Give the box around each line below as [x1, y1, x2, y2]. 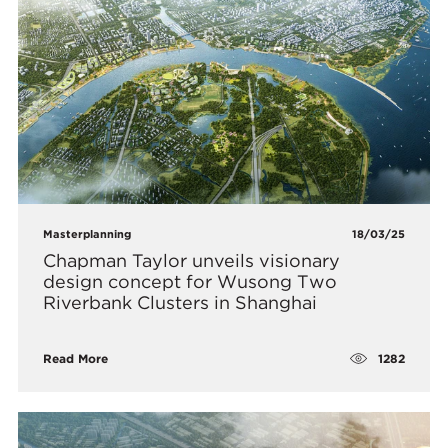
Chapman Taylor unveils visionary [43, 250, 341, 272]
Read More [43, 351, 109, 367]
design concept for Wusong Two [43, 271, 338, 293]
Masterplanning [43, 227, 132, 242]
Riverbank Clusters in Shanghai [43, 292, 318, 314]
